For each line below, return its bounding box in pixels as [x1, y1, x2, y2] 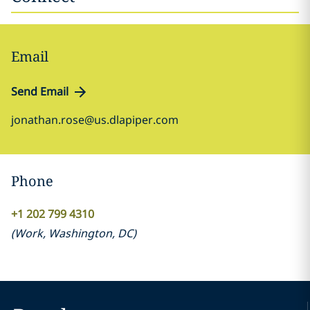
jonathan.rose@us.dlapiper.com [11, 112, 179, 127]
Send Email [11, 84, 69, 99]
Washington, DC [48, 226, 133, 241]
